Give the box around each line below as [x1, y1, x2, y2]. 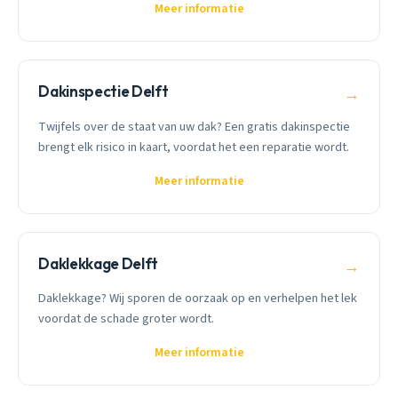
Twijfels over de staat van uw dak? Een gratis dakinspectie [38, 116, 351, 136]
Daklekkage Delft [38, 253, 158, 273]
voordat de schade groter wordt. [38, 309, 215, 329]
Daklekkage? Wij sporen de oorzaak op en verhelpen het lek [38, 289, 358, 308]
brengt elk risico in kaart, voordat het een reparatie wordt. [38, 137, 350, 156]
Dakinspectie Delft [38, 82, 169, 101]
